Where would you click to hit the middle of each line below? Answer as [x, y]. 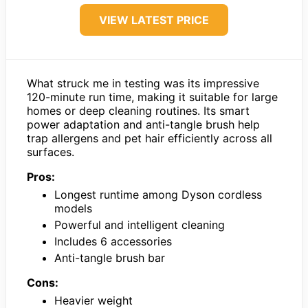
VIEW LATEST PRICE [154, 20]
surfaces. [51, 152]
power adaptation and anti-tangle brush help [143, 124]
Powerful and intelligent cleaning [140, 224]
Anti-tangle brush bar [110, 257]
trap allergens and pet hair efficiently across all [150, 138]
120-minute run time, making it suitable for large [152, 97]
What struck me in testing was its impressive [143, 83]
